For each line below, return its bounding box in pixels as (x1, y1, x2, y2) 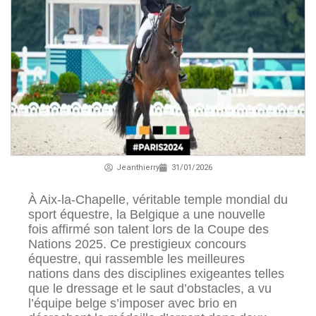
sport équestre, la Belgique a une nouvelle (28, 207, 265, 222)
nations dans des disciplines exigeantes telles (28, 267, 284, 281)
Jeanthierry (116, 162, 159, 174)
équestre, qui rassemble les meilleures (28, 252, 245, 267)
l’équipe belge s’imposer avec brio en (28, 296, 237, 311)
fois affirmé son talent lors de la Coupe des (28, 222, 269, 237)
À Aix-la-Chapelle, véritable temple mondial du (28, 193, 288, 207)
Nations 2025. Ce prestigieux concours (28, 237, 246, 252)
